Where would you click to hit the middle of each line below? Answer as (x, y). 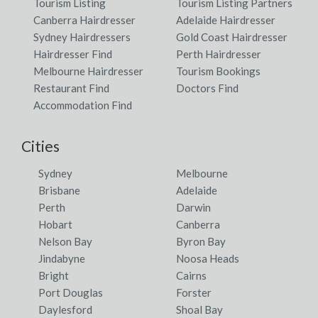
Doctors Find (207, 88)
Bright (54, 275)
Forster (194, 292)
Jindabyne (62, 258)
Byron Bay (201, 241)
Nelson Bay (65, 241)
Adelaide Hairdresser (226, 20)
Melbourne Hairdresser (88, 71)
